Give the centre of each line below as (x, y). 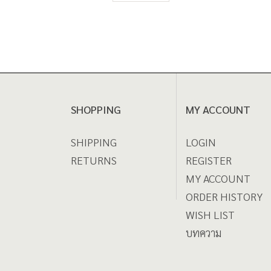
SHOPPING (96, 109)
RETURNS (94, 160)
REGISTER (209, 160)
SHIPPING (94, 142)
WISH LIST (210, 215)
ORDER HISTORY (224, 197)
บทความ (204, 233)
